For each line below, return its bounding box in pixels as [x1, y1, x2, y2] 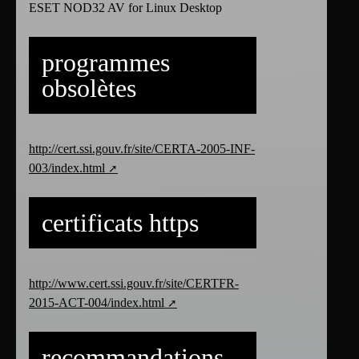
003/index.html [29, 160, 105, 175]
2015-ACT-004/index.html [29, 295, 164, 309]
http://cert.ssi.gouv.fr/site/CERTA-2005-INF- [29, 141, 255, 155]
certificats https [42, 208, 199, 237]
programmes [42, 47, 170, 77]
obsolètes [42, 73, 136, 103]
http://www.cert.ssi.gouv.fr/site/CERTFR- [29, 276, 239, 290]
